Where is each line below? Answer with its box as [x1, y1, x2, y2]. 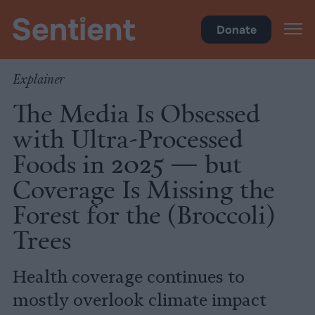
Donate [216, 22, 257, 37]
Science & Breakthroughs [13, 6, 150, 20]
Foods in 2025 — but [13, 146, 242, 181]
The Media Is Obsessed [13, 95, 260, 130]
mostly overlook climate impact [13, 290, 266, 311]
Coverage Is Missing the [13, 171, 275, 206]
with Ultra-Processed [13, 120, 243, 155]
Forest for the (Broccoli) [13, 196, 275, 231]
